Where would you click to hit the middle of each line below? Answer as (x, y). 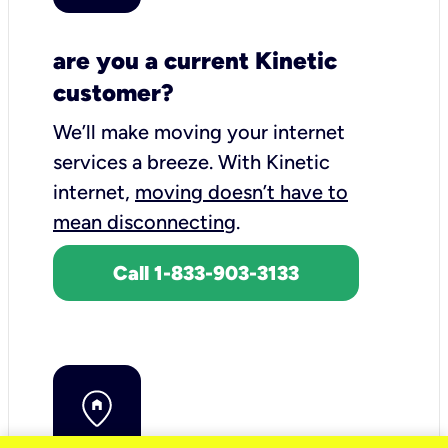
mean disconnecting (144, 221)
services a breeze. (135, 161)
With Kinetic (274, 161)
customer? (113, 92)
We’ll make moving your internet (199, 131)
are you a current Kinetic (195, 60)
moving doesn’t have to (241, 191)
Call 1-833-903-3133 (206, 272)
